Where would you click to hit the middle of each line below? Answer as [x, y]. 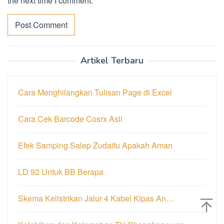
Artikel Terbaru [112, 60]
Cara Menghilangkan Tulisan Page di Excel [95, 92]
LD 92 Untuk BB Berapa [61, 171]
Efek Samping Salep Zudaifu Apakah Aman [95, 145]
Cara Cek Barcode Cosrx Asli [70, 118]
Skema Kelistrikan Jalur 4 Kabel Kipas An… [96, 198]
